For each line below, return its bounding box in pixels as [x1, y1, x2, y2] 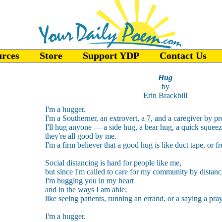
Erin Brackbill [143, 91, 187, 100]
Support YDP [83, 50, 139, 61]
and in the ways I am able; [45, 185, 127, 194]
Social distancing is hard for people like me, [45, 159, 181, 167]
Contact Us [160, 50, 207, 61]
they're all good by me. [45, 132, 116, 140]
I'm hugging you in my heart [45, 176, 134, 185]
